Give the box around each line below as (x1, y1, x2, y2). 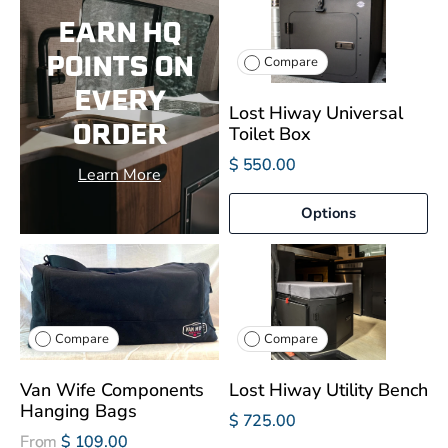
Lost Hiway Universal (229, 101, 403, 126)
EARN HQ (58, 12, 181, 53)
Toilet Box (229, 122, 311, 147)
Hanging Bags (20, 398, 137, 423)
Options (301, 203, 356, 224)
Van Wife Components (20, 377, 204, 402)
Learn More (78, 164, 161, 187)
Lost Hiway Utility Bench (229, 377, 428, 402)
